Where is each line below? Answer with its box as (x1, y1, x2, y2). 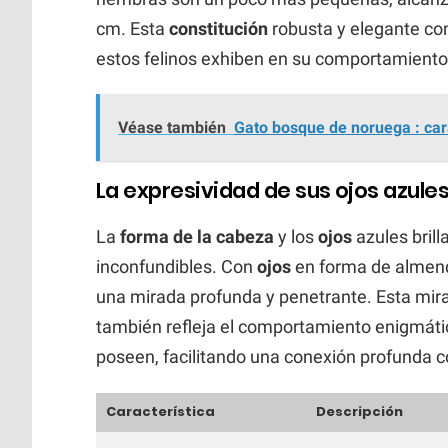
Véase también (118, 117, 226, 137)
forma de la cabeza (120, 225, 274, 247)
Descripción (316, 401, 403, 421)
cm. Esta (96, 17, 169, 39)
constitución (169, 17, 268, 39)
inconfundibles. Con (96, 255, 257, 277)
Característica (106, 401, 215, 421)
